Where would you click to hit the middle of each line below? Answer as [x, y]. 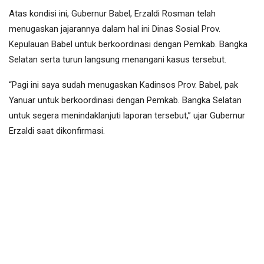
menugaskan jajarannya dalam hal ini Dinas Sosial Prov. [115, 29]
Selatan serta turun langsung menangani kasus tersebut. [118, 60]
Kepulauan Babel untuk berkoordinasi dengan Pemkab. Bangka [128, 44]
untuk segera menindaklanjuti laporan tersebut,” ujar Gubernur [127, 116]
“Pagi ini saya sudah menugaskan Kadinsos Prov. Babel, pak [123, 85]
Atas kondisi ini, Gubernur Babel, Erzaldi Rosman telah [112, 14]
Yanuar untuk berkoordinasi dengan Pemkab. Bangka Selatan [125, 100]
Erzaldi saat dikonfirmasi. [57, 131]
